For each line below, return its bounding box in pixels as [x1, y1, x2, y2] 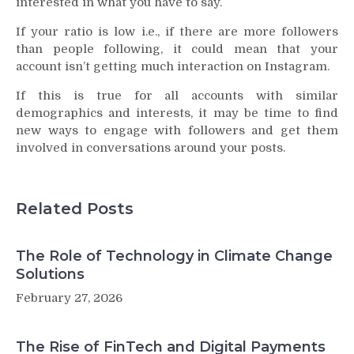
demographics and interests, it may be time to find [16, 105, 338, 120]
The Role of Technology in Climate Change [16, 247, 333, 265]
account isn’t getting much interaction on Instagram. [16, 58, 330, 73]
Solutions [16, 265, 85, 284]
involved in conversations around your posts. [16, 140, 285, 155]
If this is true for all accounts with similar [16, 88, 338, 103]
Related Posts [16, 199, 134, 219]
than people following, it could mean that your [16, 41, 338, 56]
